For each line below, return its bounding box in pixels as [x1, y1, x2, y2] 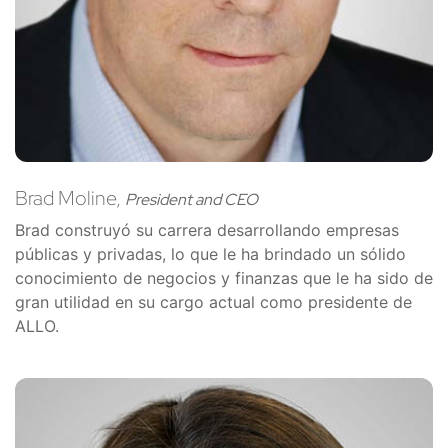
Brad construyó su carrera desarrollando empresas [15, 219, 399, 240]
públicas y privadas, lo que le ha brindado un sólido [15, 243, 406, 264]
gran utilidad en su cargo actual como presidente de [15, 291, 412, 312]
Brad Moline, [15, 184, 125, 211]
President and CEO [125, 188, 258, 210]
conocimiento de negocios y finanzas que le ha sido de [15, 267, 433, 288]
